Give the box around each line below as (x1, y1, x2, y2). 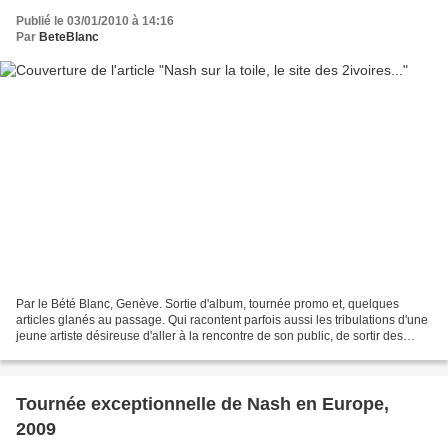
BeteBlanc (39, 29, 99, 44)
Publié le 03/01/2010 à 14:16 (16, 13, 174, 28)
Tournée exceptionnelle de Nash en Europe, (16, 394, 389, 415)
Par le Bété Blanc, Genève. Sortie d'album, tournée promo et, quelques (16, 297, 399, 312)
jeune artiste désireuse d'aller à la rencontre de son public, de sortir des (16, 329, 403, 344)
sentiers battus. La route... (16, 345, 155, 360)
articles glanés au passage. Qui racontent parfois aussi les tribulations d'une (16, 313, 428, 328)
